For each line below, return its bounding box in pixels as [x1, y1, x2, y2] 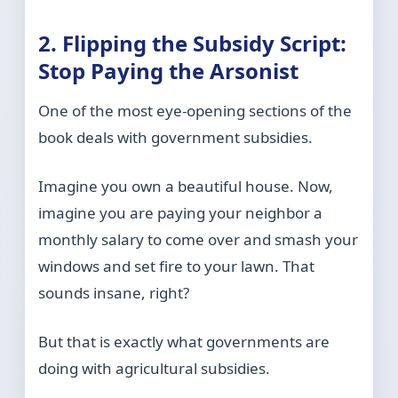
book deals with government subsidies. [38, 127, 314, 148]
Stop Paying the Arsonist [38, 56, 299, 86]
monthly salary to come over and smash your [38, 229, 359, 251]
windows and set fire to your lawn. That [38, 256, 315, 277]
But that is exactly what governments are [38, 331, 330, 353]
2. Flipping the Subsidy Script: [38, 28, 347, 59]
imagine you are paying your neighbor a [38, 203, 323, 224]
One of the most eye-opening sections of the [38, 100, 353, 122]
